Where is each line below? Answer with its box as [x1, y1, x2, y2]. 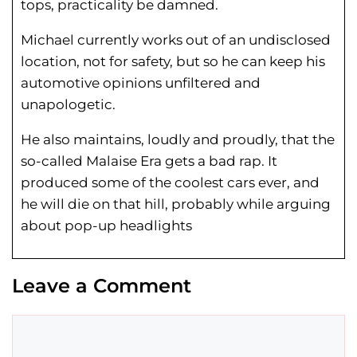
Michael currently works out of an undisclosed [21, 32, 331, 49]
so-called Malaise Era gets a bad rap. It [21, 153, 277, 170]
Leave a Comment [12, 274, 191, 298]
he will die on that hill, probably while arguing [21, 196, 331, 213]
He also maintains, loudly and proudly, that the [21, 131, 335, 148]
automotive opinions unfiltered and [21, 75, 261, 92]
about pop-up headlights [21, 218, 192, 234]
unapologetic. [21, 96, 116, 113]
